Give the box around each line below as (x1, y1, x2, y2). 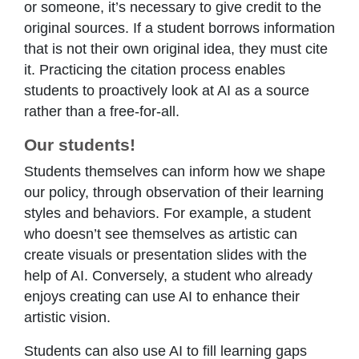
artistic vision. (24, 309, 111, 326)
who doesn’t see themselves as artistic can (24, 226, 297, 243)
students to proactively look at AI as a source (24, 83, 309, 99)
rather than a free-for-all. (24, 103, 179, 120)
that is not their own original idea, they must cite (24, 41, 328, 58)
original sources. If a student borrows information (24, 20, 335, 37)
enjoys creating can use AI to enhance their (24, 288, 300, 305)
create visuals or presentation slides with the (24, 247, 307, 264)
